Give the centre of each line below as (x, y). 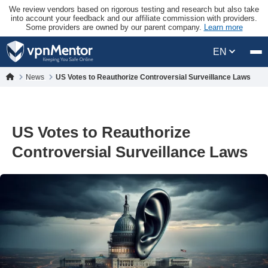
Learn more (223, 27)
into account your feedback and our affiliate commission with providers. (134, 18)
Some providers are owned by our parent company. (115, 27)
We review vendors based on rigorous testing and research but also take (134, 9)
